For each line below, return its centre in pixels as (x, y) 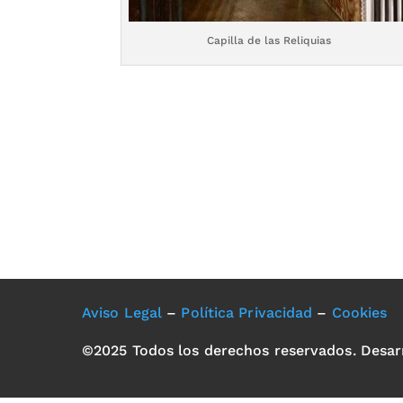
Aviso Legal (122, 313)
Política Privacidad (247, 313)
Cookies (359, 313)
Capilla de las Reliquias (269, 40)
